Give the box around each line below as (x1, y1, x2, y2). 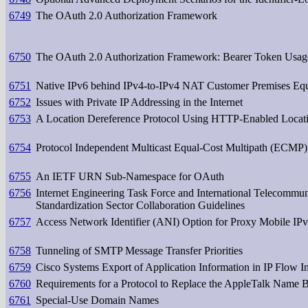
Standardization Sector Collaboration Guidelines (36, 199, 245, 211)
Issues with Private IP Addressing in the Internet (36, 96, 243, 108)
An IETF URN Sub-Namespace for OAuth (36, 170, 224, 182)
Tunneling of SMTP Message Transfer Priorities (36, 244, 243, 256)
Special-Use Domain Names (36, 294, 159, 306)
